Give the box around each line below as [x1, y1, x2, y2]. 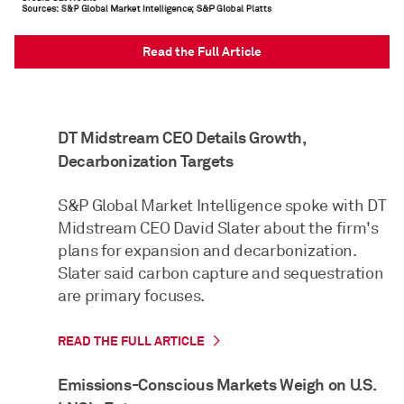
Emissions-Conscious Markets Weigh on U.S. [58, 373, 377, 395]
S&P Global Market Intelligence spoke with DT [58, 195, 387, 216]
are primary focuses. [58, 285, 205, 306]
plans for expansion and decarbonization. [58, 240, 357, 261]
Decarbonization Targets [58, 150, 234, 171]
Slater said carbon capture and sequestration [58, 262, 384, 283]
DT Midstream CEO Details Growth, [58, 126, 307, 148]
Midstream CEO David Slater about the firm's [58, 217, 379, 238]
